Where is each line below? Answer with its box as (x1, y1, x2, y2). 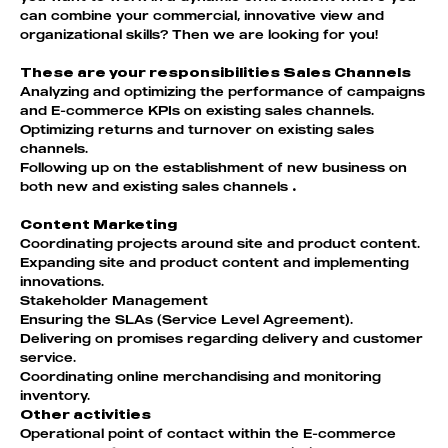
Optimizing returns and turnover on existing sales (20, 121, 374, 138)
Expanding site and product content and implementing (20, 254, 409, 271)
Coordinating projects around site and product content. (20, 235, 420, 252)
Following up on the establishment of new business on (20, 159, 407, 176)
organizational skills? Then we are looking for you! (20, 26, 378, 43)
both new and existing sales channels (20, 178, 292, 195)
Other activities (20, 406, 151, 423)
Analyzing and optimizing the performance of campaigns (20, 83, 425, 100)
